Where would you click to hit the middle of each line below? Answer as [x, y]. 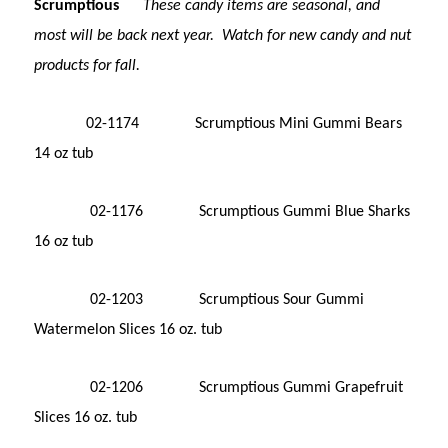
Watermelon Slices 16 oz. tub [128, 329]
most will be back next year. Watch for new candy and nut [223, 35]
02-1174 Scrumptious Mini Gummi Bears [218, 123]
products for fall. [87, 65]
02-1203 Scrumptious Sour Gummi [199, 299]
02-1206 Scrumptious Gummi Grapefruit [219, 387]
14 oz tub [64, 153]
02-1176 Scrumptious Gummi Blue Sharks [222, 211]
